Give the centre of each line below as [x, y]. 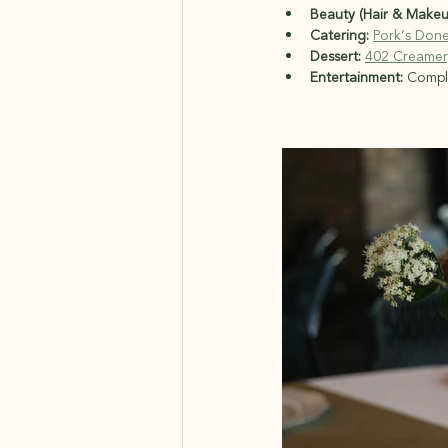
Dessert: [335, 57]
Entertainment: [356, 78]
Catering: [339, 36]
